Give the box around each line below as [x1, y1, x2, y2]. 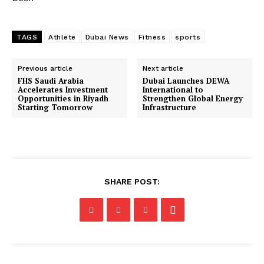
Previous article [18, 64, 72, 73]
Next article [143, 64, 184, 73]
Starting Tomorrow [18, 102, 93, 113]
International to [143, 84, 204, 95]
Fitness [138, 33, 166, 42]
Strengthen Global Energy [143, 93, 243, 104]
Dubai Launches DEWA [143, 75, 230, 87]
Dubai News [85, 33, 129, 42]
